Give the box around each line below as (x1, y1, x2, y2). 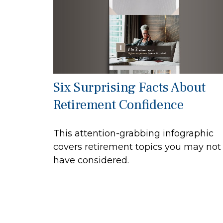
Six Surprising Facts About (53, 79, 206, 97)
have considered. (53, 155, 129, 166)
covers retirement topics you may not (53, 141, 221, 153)
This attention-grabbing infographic (53, 128, 214, 139)
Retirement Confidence (53, 96, 184, 114)
